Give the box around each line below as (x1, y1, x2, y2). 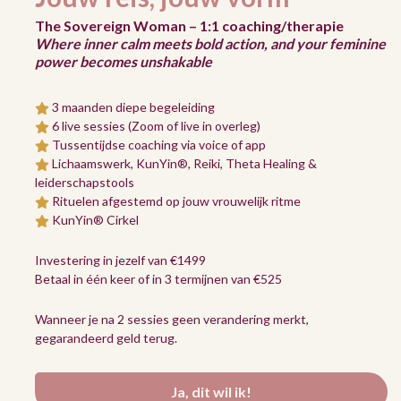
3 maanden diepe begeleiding (51, 98, 215, 115)
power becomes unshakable (35, 52, 212, 70)
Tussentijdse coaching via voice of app (51, 136, 266, 152)
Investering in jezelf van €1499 (35, 252, 206, 268)
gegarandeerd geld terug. (35, 329, 177, 346)
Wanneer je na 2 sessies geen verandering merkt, (35, 311, 309, 327)
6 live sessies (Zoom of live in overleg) (51, 117, 260, 133)
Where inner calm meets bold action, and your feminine (35, 34, 386, 52)
